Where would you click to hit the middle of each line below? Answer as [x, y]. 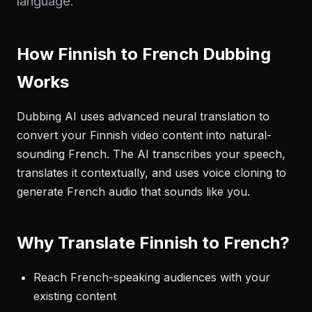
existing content [75, 296]
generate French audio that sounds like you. [133, 192]
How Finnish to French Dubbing [144, 54]
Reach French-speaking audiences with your [152, 277]
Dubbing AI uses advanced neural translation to [143, 116]
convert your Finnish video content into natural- [144, 135]
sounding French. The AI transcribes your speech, [151, 154]
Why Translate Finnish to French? [153, 243]
